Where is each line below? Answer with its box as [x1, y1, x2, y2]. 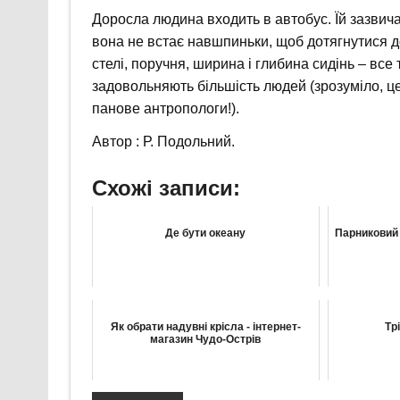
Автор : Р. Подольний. [91, 133, 235, 149]
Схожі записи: [91, 176, 240, 201]
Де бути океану [165, 227, 246, 240]
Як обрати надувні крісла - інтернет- [110, 321, 301, 334]
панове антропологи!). [91, 100, 239, 116]
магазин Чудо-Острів [150, 333, 262, 346]
